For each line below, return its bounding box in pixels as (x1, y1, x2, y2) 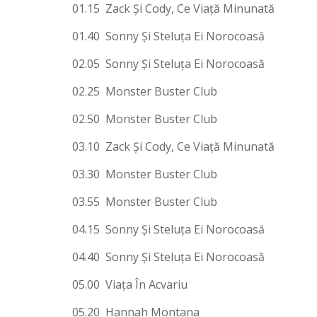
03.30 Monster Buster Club (72, 166, 217, 182)
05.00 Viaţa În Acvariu (72, 276, 188, 292)
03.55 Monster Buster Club (72, 193, 217, 209)
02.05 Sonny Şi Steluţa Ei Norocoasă (72, 55, 265, 71)
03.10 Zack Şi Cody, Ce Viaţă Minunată (72, 138, 275, 154)
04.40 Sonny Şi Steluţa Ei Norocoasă (72, 248, 265, 265)
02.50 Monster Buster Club (72, 110, 217, 127)
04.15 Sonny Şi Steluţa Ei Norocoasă (72, 221, 265, 237)
